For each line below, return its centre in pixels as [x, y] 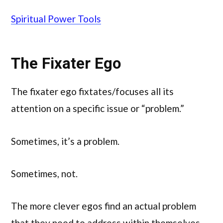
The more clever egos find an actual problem [104, 206]
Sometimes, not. [44, 173]
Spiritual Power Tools [56, 18]
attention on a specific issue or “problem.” [98, 109]
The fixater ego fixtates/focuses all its [92, 92]
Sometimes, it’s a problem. [65, 141]
